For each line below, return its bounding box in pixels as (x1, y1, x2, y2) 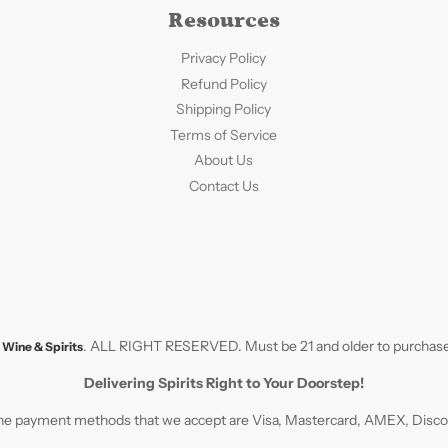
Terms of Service (170, 125, 278, 144)
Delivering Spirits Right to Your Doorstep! (84, 374, 364, 392)
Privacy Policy (181, 49, 267, 67)
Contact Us (188, 176, 259, 195)
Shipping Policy (176, 100, 272, 118)
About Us (194, 151, 254, 169)
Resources (167, 8, 280, 33)
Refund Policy (180, 74, 267, 93)
